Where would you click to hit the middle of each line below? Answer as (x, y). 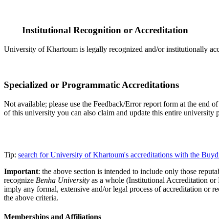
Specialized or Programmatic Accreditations (91, 85)
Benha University (63, 180)
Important (21, 171)
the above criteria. (31, 197)
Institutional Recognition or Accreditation (104, 30)
